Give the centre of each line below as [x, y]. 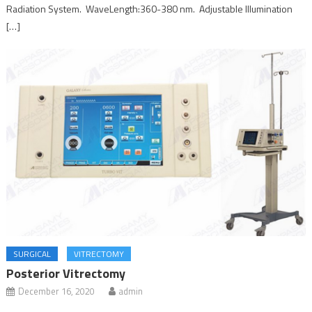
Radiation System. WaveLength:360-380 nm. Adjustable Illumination [150, 9]
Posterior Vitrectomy [66, 273]
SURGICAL [32, 253]
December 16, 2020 [57, 291]
